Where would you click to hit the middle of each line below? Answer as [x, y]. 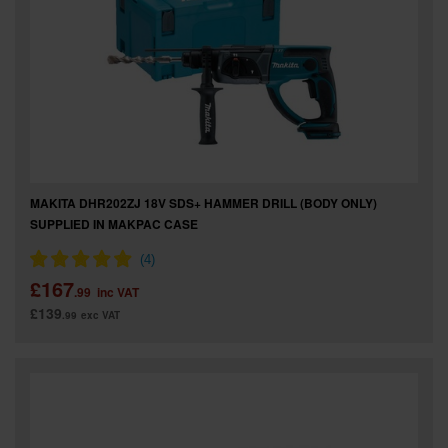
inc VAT [118, 292]
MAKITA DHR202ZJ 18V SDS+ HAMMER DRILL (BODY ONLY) [203, 203]
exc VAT [100, 315]
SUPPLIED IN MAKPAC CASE [114, 224]
